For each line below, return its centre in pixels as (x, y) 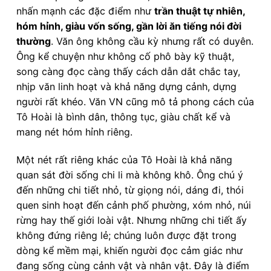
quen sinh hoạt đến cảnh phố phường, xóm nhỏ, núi (134, 205)
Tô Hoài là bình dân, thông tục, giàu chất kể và (123, 117)
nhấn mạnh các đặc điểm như (85, 11)
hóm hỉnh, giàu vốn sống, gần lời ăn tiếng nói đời (129, 26)
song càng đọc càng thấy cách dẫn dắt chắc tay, (128, 72)
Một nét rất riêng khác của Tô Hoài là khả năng (124, 160)
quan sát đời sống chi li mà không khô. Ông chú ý (130, 175)
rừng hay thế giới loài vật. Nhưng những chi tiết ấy (132, 220)
